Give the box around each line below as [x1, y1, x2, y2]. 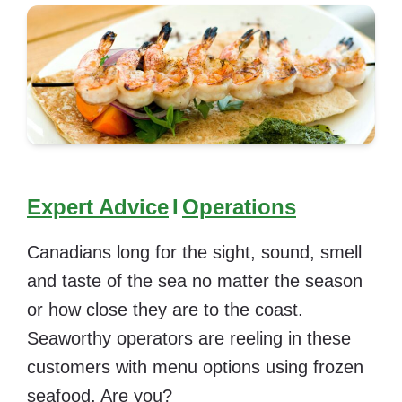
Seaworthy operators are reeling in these [27, 328, 351, 348]
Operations [182, 194, 296, 219]
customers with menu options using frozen [27, 356, 363, 377]
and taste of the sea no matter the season [27, 270, 363, 291]
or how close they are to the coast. [27, 299, 303, 319]
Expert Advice [27, 194, 169, 219]
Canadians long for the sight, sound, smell [27, 241, 362, 262]
